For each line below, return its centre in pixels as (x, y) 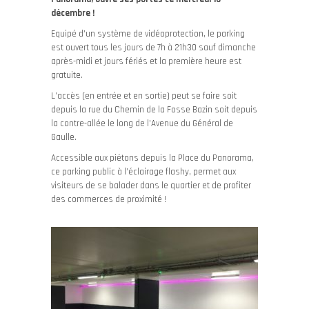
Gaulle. (64, 137)
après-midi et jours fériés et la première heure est (146, 61)
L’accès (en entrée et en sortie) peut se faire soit (144, 96)
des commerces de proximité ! (109, 199)
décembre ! (73, 13)
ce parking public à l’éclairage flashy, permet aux (143, 172)
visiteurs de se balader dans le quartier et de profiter (151, 186)
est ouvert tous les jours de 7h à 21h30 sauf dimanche (153, 48)
